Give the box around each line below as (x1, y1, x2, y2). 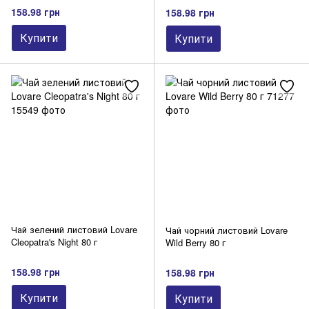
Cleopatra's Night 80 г (11, 235, 97, 249)
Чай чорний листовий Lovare (166, 223, 288, 237)
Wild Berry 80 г (166, 236, 226, 250)
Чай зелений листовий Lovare (11, 223, 137, 237)
